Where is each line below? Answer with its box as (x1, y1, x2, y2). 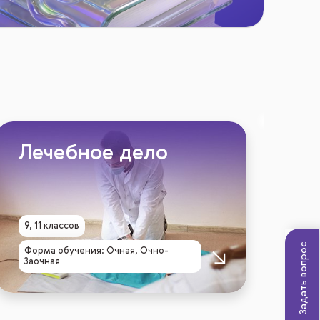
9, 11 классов (24, 221, 80, 231)
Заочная (24, 257, 61, 266)
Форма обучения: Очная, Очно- (24, 246, 169, 256)
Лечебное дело (19, 144, 169, 164)
